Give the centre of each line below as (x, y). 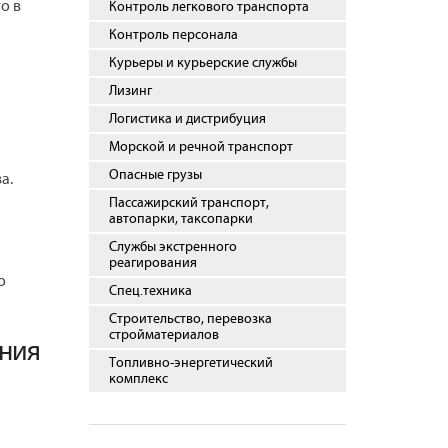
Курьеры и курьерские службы (202, 63)
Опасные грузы (155, 175)
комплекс (138, 379)
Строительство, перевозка (190, 319)
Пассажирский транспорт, (188, 203)
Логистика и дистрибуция (187, 119)
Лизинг (130, 91)
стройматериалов (163, 335)
